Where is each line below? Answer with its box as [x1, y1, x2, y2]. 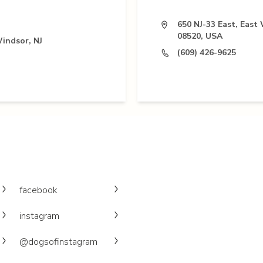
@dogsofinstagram [19, 235, 97, 248]
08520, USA [177, 30, 222, 42]
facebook [19, 184, 58, 197]
